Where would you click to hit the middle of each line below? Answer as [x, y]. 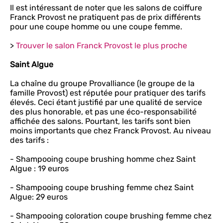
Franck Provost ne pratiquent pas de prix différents [105, 17]
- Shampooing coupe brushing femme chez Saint [102, 187]
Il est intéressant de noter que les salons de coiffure [106, 8]
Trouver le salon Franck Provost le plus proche [102, 46]
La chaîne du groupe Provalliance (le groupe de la [102, 83]
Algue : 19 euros [39, 168]
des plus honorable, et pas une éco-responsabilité [103, 112]
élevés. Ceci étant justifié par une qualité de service [106, 102]
